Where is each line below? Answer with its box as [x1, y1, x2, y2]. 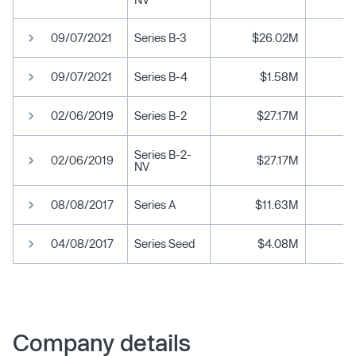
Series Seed [134, 236, 195, 250]
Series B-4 [134, 69, 188, 83]
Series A [134, 197, 176, 211]
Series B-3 [134, 30, 187, 44]
